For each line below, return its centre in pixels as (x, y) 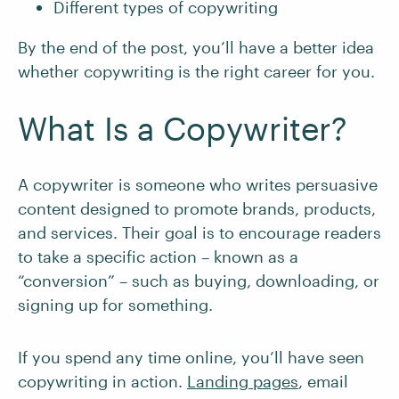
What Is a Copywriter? (183, 128)
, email (323, 381)
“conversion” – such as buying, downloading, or (199, 281)
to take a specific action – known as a (158, 256)
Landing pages (243, 381)
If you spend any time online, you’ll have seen (191, 357)
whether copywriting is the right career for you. (196, 71)
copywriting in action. (102, 381)
